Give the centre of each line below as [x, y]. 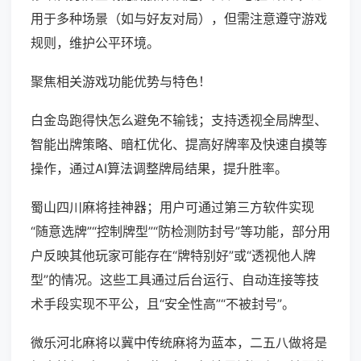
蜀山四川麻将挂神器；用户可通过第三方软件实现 [172, 207]
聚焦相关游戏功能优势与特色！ [121, 82]
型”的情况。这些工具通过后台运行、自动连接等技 [175, 280]
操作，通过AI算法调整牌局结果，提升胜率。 [159, 169]
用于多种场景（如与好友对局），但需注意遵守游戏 [179, 19]
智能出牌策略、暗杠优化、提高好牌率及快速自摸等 [179, 145]
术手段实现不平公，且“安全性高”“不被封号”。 [163, 304]
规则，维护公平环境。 [95, 43]
